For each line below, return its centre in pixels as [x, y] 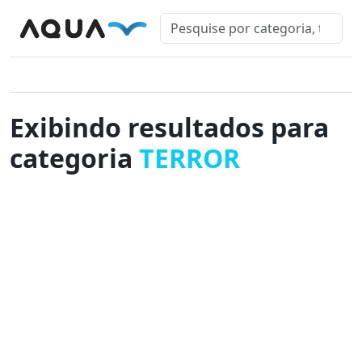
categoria [74, 158]
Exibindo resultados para [169, 127]
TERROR [189, 158]
